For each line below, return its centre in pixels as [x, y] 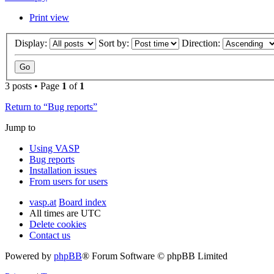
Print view [49, 17]
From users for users [68, 181]
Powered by [29, 256]
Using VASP [54, 148]
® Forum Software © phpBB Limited [155, 256]
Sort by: [115, 43]
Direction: [202, 43]
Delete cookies [58, 224]
